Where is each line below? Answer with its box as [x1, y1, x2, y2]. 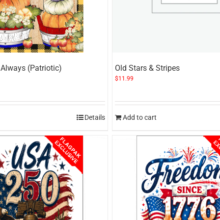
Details [84, 113, 105, 121]
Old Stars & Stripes [115, 63, 180, 73]
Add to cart [123, 113, 157, 121]
